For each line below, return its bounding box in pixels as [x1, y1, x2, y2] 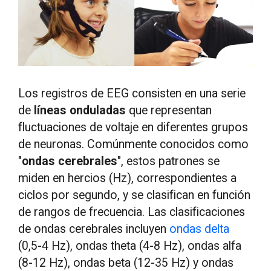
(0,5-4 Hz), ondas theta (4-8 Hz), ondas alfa [18, 238, 242, 253]
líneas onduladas [34, 103, 126, 117]
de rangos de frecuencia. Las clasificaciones [18, 204, 246, 219]
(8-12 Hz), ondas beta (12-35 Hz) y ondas [18, 255, 234, 270]
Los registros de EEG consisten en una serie [18, 86, 246, 100]
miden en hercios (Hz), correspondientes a [18, 171, 237, 185]
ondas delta [169, 221, 230, 236]
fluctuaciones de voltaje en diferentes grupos [18, 120, 249, 134]
